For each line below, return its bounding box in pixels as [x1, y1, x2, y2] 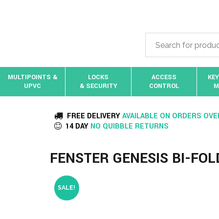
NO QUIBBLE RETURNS [88, 121, 169, 131]
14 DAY [66, 121, 88, 131]
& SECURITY [79, 82, 117, 90]
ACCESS [151, 73, 176, 82]
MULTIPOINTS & [8, 73, 58, 82]
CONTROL [149, 82, 179, 90]
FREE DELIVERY [67, 111, 120, 121]
